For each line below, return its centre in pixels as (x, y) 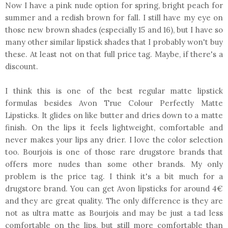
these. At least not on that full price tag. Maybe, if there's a (114, 54)
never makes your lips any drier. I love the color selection (114, 139)
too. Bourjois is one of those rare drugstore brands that (114, 152)
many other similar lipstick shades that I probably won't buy (114, 42)
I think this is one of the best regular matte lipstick (114, 91)
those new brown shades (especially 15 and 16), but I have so (114, 30)
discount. (23, 66)
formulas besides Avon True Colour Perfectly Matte (114, 103)
